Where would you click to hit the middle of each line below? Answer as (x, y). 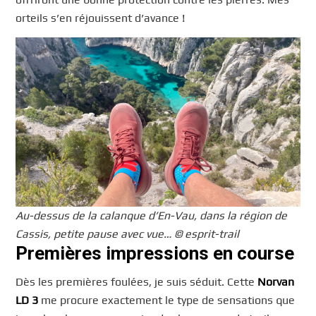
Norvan (276, 281)
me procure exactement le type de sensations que (167, 300)
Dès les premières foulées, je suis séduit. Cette (137, 281)
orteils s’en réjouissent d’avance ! (101, 18)
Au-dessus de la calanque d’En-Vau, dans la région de (152, 216)
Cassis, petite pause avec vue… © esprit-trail (128, 234)
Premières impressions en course (155, 254)
